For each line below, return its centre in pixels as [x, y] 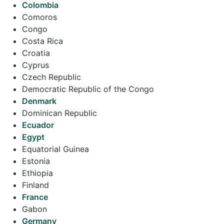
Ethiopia [37, 173]
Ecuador [38, 125]
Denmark [39, 101]
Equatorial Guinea [55, 149]
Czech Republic [51, 77]
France [35, 197]
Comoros [39, 17]
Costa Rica [42, 41]
